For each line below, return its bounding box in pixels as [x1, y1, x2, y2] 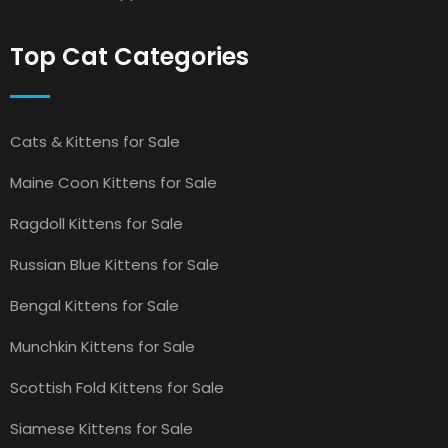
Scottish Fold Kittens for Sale [10, 377, 224, 398]
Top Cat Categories [10, 40, 249, 73]
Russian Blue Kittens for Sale [10, 254, 219, 275]
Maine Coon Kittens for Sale [10, 172, 217, 193]
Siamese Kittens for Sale [10, 418, 193, 439]
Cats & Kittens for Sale [10, 131, 180, 152]
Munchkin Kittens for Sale [10, 336, 195, 357]
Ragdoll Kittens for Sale [10, 213, 183, 234]
